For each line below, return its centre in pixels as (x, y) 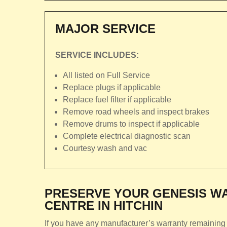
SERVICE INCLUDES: (97, 55)
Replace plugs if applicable (112, 87)
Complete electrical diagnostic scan (127, 136)
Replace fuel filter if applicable (117, 100)
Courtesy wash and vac (105, 148)
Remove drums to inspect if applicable (131, 124)
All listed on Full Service (106, 75)
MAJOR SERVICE (105, 29)
